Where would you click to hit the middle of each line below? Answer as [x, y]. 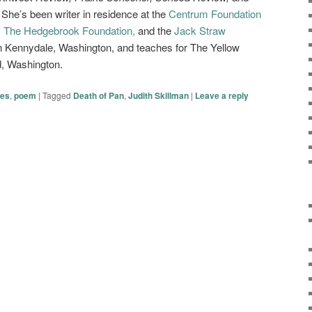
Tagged [57, 95]
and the [155, 30]
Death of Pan [99, 95]
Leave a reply [222, 95]
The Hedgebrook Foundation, [69, 30]
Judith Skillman [158, 95]
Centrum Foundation [215, 13]
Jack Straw [200, 30]
